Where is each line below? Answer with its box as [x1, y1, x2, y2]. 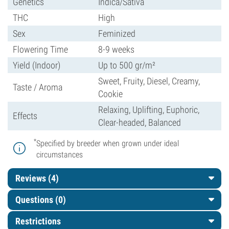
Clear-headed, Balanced [98, 117, 181, 128]
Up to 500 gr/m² [98, 60, 155, 71]
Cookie [98, 88, 123, 99]
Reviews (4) [15, 173, 59, 184]
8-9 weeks [98, 44, 134, 55]
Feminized [98, 28, 135, 39]
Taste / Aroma [13, 82, 62, 93]
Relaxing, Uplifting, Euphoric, [98, 104, 199, 115]
